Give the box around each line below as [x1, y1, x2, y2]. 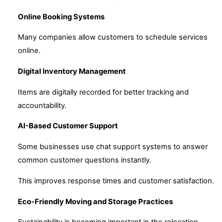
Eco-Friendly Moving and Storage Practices [18, 197, 173, 206]
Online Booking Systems [18, 12, 105, 21]
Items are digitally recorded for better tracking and [18, 87, 189, 97]
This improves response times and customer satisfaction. [18, 176, 214, 185]
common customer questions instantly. [18, 156, 151, 165]
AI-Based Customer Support [18, 121, 118, 131]
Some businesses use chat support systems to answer [18, 142, 208, 152]
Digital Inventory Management [18, 66, 126, 76]
